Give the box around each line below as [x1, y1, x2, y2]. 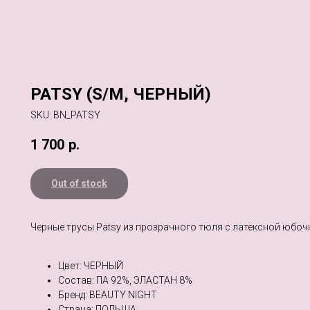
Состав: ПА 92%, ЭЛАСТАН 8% [58, 275, 192, 286]
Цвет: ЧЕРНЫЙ [58, 260, 123, 272]
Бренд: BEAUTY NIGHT [58, 289, 157, 301]
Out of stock [51, 178, 107, 190]
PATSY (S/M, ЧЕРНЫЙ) [30, 84, 211, 104]
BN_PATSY [53, 109, 100, 120]
